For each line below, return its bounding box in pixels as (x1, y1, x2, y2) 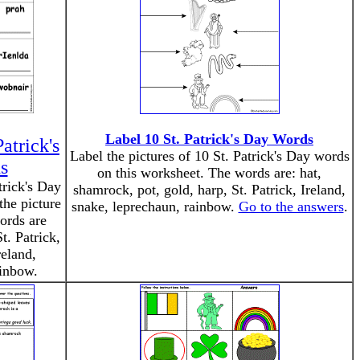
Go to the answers (238, 198, 344, 215)
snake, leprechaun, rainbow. (71, 198, 239, 215)
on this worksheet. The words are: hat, (97, 165, 321, 181)
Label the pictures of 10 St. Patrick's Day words (69, 148, 350, 164)
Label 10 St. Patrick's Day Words (105, 131, 313, 147)
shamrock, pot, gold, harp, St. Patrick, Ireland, (73, 182, 346, 198)
